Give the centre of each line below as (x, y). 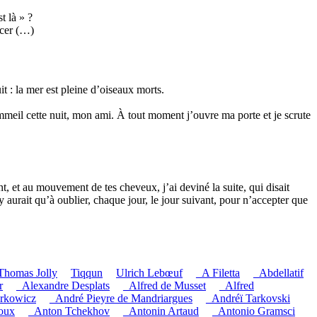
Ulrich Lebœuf (149, 272)
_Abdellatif (278, 272)
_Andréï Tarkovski (248, 298)
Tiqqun (87, 272)
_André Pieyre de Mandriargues (121, 298)
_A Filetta (218, 272)
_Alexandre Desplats (63, 285)
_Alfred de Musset (165, 285)
